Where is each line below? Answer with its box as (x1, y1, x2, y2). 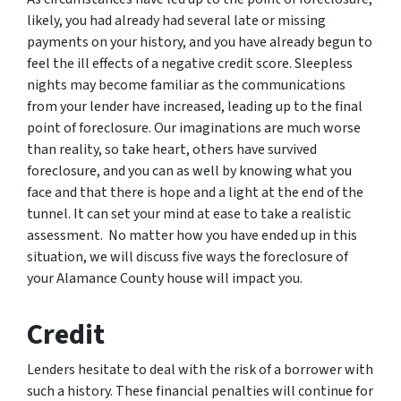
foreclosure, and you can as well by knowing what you (27, 160, 352, 181)
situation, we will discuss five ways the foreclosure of (27, 246, 348, 267)
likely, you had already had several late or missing (27, 10, 326, 30)
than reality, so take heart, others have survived (27, 139, 317, 159)
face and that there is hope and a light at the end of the (27, 182, 363, 202)
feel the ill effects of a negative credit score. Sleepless (27, 53, 353, 73)
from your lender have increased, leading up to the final (27, 96, 363, 116)
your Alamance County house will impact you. (27, 268, 305, 288)
